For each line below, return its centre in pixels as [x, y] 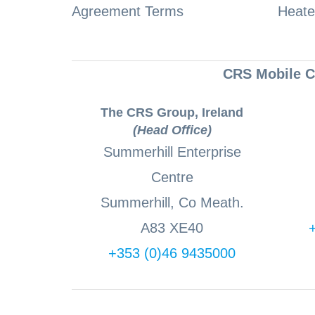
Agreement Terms [128, 11]
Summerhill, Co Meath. [172, 203]
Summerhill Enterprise [172, 152]
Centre [172, 178]
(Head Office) [172, 130]
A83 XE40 [172, 228]
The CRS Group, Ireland [172, 113]
